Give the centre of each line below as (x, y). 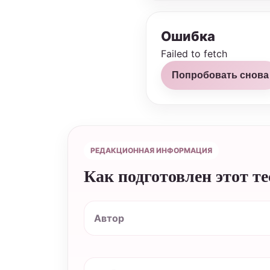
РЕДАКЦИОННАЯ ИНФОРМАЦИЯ (151, 150)
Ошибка (188, 36)
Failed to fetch (194, 54)
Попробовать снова (220, 75)
